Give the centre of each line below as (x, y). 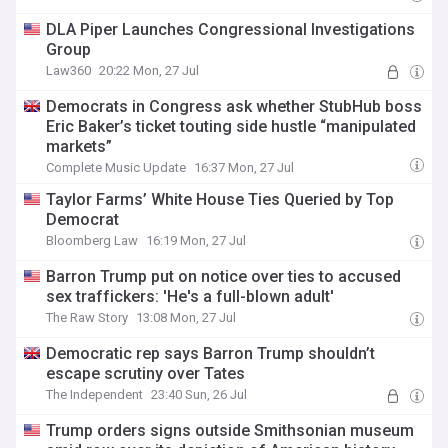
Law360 (69, 70)
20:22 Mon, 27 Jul (149, 70)
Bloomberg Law (92, 240)
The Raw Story (87, 317)
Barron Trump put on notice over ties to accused (224, 276)
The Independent (95, 394)
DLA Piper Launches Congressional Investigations (231, 29)
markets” (79, 146)
